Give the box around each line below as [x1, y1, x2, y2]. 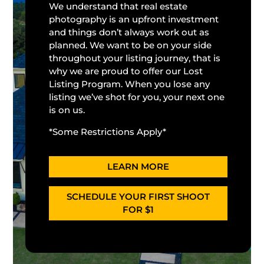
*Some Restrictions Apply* [48, 126, 166, 137]
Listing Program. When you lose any [48, 78, 210, 90]
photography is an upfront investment [48, 13, 219, 25]
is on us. [48, 104, 85, 115]
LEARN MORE [107, 160, 169, 172]
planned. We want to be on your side [48, 39, 212, 51]
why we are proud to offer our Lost [48, 65, 203, 77]
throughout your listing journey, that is [48, 52, 220, 64]
